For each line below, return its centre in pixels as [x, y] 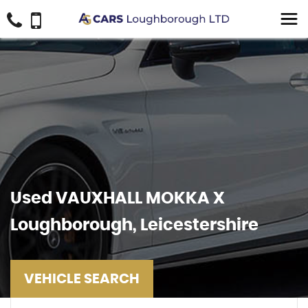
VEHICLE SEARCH [82, 279]
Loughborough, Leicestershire [134, 225]
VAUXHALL [99, 199]
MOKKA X [184, 199]
